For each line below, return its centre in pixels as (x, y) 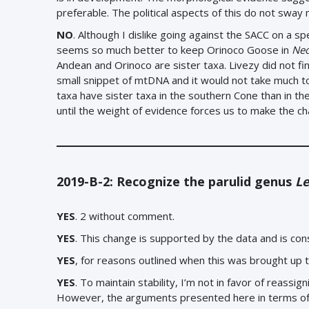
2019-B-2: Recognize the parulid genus (176, 181)
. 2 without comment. (125, 216)
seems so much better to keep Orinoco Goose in (174, 50)
